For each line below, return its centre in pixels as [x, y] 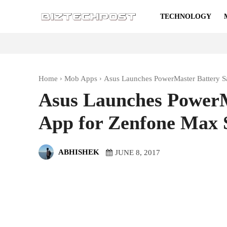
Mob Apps [81, 79]
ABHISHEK [79, 152]
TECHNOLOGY [186, 16]
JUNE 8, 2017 [138, 152]
